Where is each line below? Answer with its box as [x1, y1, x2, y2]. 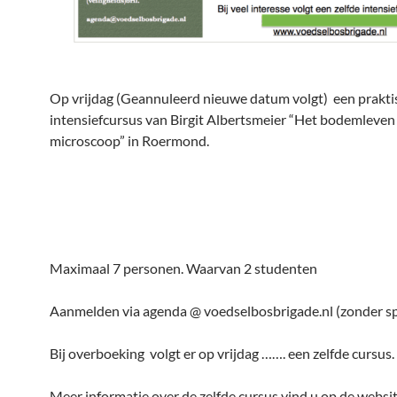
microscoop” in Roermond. [50, 132, 209, 150]
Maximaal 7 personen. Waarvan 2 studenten [50, 260, 317, 277]
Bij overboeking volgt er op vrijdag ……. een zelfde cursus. [50, 345, 394, 362]
